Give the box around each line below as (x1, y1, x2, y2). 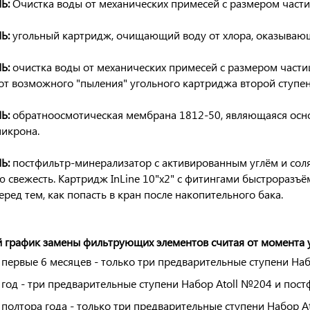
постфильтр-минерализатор (12, 155, 152, 170)
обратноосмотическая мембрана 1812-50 (12, 107, 221, 122)
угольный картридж (12, 28, 111, 42)
